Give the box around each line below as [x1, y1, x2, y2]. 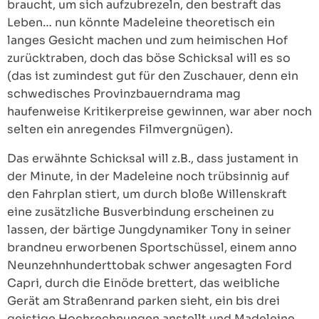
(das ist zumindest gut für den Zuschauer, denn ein [7, 68, 298, 83]
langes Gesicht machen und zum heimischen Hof [7, 33, 288, 48]
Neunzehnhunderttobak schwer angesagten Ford [7, 258, 292, 273]
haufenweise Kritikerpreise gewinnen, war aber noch [7, 104, 312, 119]
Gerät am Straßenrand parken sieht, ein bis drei [7, 293, 280, 308]
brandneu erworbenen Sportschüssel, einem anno [7, 240, 297, 255]
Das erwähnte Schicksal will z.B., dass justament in [7, 151, 298, 166]
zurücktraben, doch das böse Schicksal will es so [7, 51, 291, 66]
